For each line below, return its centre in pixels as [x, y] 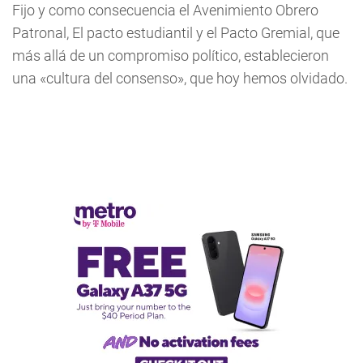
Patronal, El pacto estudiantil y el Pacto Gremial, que [176, 33]
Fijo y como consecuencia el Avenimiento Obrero [165, 10]
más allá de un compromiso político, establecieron [171, 56]
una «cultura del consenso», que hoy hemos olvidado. [180, 78]
